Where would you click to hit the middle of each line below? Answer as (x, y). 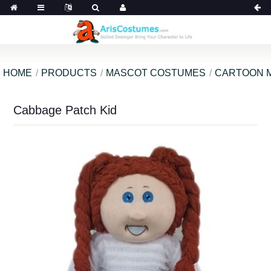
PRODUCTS (69, 73)
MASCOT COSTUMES (156, 73)
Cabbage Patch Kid (65, 110)
